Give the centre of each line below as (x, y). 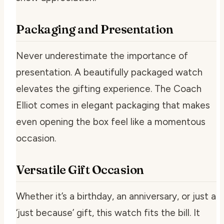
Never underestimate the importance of (102, 56)
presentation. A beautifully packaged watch (109, 72)
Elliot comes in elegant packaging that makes (113, 105)
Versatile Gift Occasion (80, 170)
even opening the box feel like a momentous (111, 122)
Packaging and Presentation (95, 29)
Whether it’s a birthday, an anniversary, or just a (116, 196)
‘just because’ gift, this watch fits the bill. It (108, 213)
